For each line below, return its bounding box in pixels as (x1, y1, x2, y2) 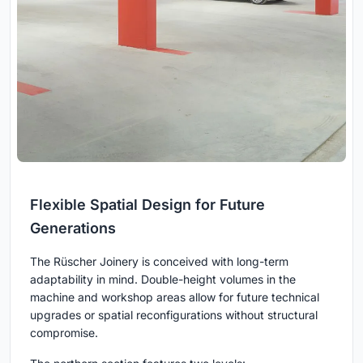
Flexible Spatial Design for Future (30, 196, 265, 214)
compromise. (30, 326, 98, 340)
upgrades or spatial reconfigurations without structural (30, 308, 318, 322)
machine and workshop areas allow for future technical (30, 290, 319, 305)
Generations (30, 220, 116, 237)
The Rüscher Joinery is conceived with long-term (30, 254, 288, 269)
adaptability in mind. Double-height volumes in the (30, 272, 296, 287)
